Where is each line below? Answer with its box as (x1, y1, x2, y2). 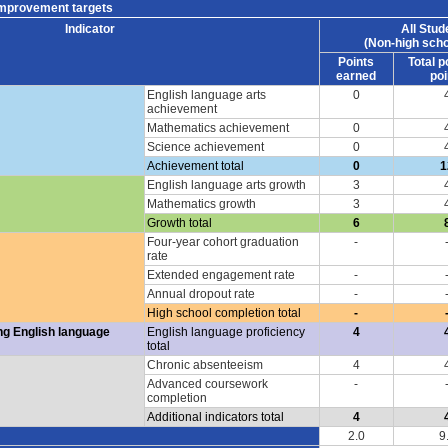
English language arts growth (146, 177, 306, 192)
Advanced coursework (146, 376, 268, 391)
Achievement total (146, 158, 244, 173)
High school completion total (146, 305, 301, 320)
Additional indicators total (146, 409, 284, 424)
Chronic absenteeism (146, 357, 263, 372)
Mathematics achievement (146, 120, 289, 135)
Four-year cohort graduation (146, 234, 299, 249)
